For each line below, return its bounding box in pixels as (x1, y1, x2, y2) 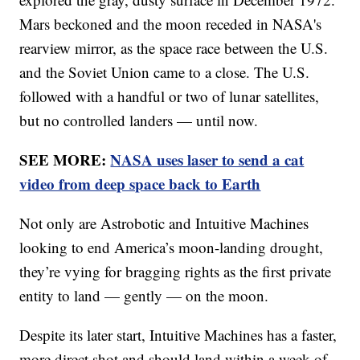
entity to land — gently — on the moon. (19, 285, 269, 306)
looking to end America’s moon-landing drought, (19, 237, 324, 258)
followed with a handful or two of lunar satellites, (19, 86, 320, 107)
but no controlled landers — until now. (19, 110, 259, 131)
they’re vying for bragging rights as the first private (19, 261, 332, 282)
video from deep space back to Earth (19, 173, 261, 195)
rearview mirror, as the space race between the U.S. (19, 38, 329, 59)
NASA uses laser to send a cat (110, 149, 305, 171)
